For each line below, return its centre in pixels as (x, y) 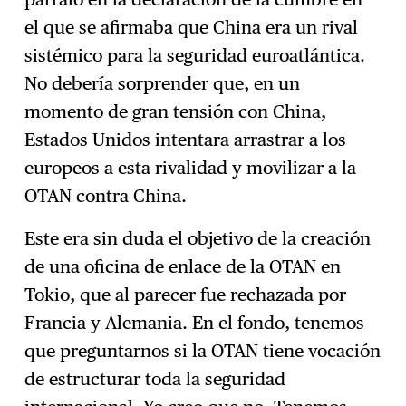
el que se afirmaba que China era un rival (192, 28)
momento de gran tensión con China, (176, 112)
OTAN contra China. (106, 196)
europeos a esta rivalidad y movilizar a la (191, 168)
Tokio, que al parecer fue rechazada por (186, 295)
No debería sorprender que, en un (163, 84)
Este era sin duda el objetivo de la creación (198, 239)
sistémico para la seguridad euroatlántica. (195, 56)
